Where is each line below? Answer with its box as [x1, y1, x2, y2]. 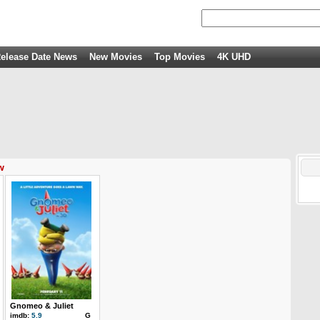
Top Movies [154, 51, 205, 62]
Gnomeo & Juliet [10, 301, 74, 310]
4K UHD [217, 51, 251, 62]
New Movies [89, 51, 142, 62]
